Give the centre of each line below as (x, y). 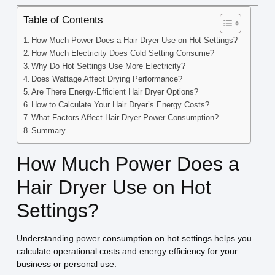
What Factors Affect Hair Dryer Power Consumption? (125, 118)
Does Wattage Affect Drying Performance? (107, 79)
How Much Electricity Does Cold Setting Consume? (123, 53)
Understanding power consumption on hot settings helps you (134, 238)
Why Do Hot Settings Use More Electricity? (109, 66)
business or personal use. (66, 264)
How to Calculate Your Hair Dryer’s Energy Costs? (121, 105)
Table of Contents (63, 20)
